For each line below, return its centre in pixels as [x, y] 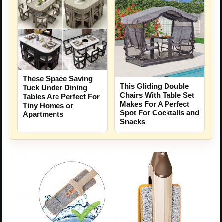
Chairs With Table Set [157, 95]
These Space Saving [58, 78]
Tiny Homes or [48, 105]
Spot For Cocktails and [160, 112]
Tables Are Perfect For [61, 96]
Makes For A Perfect [155, 104]
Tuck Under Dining [55, 87]
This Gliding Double [154, 86]
